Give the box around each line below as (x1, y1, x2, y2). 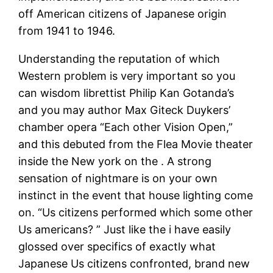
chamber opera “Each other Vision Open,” (18, 120, 233, 133)
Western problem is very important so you (18, 69, 236, 82)
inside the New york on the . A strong (18, 154, 212, 168)
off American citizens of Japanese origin (18, 7, 227, 20)
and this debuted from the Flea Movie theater (18, 137, 253, 151)
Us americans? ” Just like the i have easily (18, 222, 232, 236)
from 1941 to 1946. (18, 24, 116, 37)
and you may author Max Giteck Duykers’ (18, 103, 231, 116)
